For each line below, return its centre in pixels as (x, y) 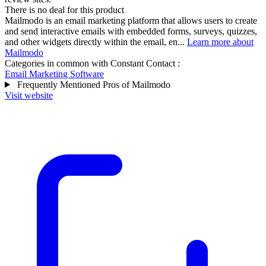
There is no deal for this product (64, 9)
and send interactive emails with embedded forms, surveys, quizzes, (131, 31)
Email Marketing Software (54, 74)
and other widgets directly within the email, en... (96, 42)
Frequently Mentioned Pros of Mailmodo (92, 84)
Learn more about (220, 42)
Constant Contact (143, 63)
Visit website (29, 95)
